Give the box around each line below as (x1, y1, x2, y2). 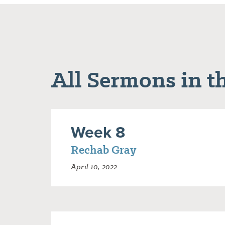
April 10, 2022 (71, 162, 117, 172)
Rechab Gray (71, 142, 136, 158)
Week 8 (71, 120, 125, 144)
